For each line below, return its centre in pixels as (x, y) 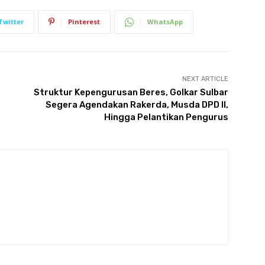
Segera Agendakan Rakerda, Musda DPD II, (137, 105)
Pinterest (84, 22)
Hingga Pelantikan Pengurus (166, 117)
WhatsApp (165, 22)
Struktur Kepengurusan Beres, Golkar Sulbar (131, 93)
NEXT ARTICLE (205, 79)
